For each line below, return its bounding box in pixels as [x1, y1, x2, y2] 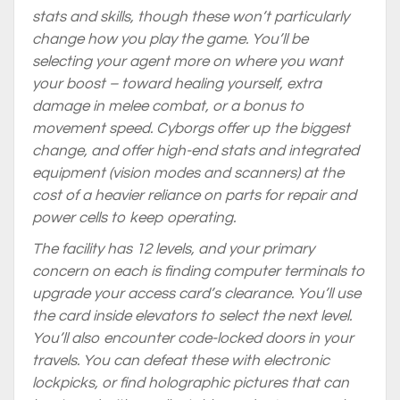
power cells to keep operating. [32, 210, 236, 226]
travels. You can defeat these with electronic [32, 353, 329, 369]
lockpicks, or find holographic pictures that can [32, 375, 349, 391]
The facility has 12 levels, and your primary [32, 241, 314, 257]
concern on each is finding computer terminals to [32, 263, 365, 279]
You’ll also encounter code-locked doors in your [32, 330, 354, 346]
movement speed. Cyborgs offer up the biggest [32, 121, 350, 137]
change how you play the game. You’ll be [32, 31, 308, 47]
